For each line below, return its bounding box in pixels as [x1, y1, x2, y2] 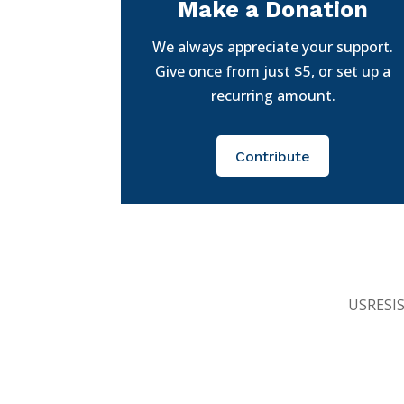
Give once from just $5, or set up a [155, 60, 391, 81]
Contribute [235, 147, 311, 165]
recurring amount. [210, 85, 335, 106]
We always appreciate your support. [152, 36, 394, 57]
